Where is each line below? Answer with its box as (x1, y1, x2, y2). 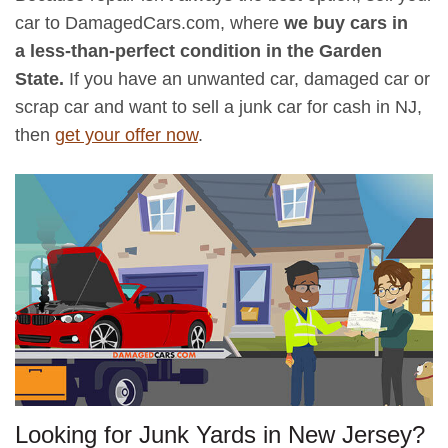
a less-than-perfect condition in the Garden (15, 40, 382, 61)
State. (15, 68, 69, 89)
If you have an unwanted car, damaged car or (69, 68, 430, 89)
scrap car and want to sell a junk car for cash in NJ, (15, 96, 422, 117)
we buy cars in (284, 12, 408, 33)
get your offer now (55, 124, 198, 145)
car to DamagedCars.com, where (15, 12, 284, 33)
